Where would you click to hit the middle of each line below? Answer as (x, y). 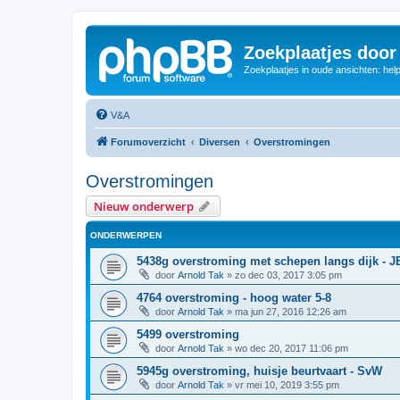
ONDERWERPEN (126, 235)
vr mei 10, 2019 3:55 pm (287, 384)
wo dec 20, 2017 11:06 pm (292, 348)
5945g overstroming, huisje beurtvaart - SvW (259, 371)
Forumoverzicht (148, 142)
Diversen (220, 142)
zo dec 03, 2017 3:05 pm (288, 275)
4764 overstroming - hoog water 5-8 (234, 297)
